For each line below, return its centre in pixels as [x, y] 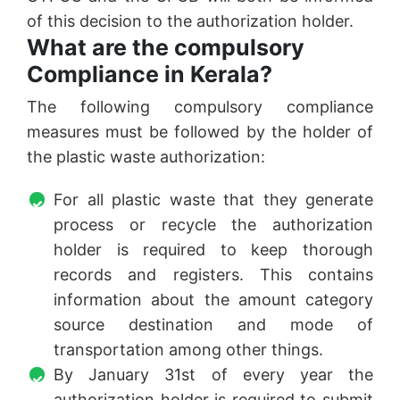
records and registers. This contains [213, 275]
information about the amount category [213, 300]
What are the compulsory [166, 48]
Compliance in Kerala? [150, 75]
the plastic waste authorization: [146, 157]
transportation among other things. [188, 350]
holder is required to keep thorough [213, 250]
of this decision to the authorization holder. [190, 21]
